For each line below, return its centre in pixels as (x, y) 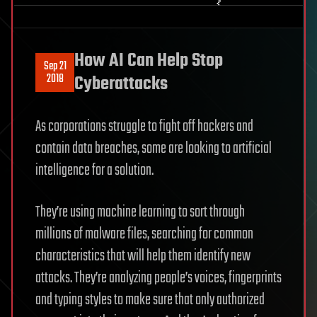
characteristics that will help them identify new (143, 256)
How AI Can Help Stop (149, 60)
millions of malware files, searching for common (144, 234)
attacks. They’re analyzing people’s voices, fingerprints (158, 278)
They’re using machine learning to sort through (140, 212)
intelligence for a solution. (94, 170)
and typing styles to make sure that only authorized (150, 300)
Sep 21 (55, 66)
